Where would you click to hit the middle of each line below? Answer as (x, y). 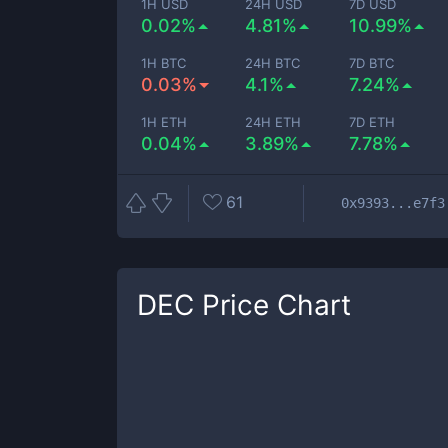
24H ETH (273, 122)
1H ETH (164, 122)
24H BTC (273, 63)
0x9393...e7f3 (393, 202)
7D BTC (372, 63)
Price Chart (272, 305)
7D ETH (372, 122)
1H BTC (163, 63)
